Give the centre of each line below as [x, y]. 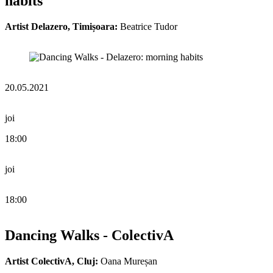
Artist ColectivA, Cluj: [51, 261]
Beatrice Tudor [147, 26]
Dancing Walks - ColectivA [89, 235]
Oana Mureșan [128, 261]
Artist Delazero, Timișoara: [61, 26]
